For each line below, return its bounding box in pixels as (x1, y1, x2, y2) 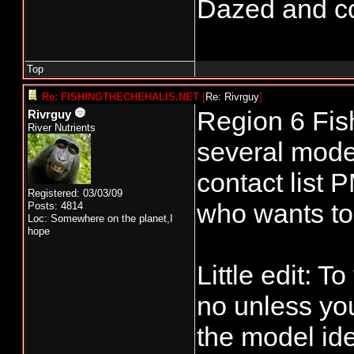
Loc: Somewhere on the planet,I (28, 213, 173, 224)
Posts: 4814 (28, 200, 83, 212)
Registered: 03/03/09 (28, 187, 122, 199)
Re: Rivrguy (205, 91, 259, 103)
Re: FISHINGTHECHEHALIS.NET (42, 91, 199, 103)
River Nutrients (28, 122, 96, 134)
